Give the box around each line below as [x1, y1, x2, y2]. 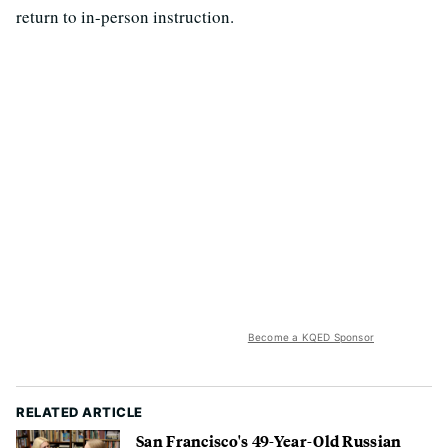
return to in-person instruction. [16, 4, 234, 28]
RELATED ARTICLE [16, 403, 143, 420]
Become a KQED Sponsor [247, 330, 374, 343]
